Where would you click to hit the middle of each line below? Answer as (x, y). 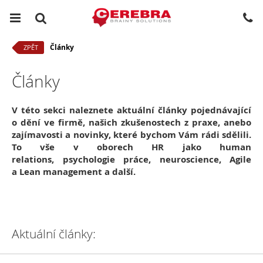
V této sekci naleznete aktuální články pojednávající (131, 110)
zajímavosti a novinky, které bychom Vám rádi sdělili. (131, 135)
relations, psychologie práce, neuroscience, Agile (131, 159)
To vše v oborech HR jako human (131, 147)
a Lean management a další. (74, 172)
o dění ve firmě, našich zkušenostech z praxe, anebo (131, 122)
